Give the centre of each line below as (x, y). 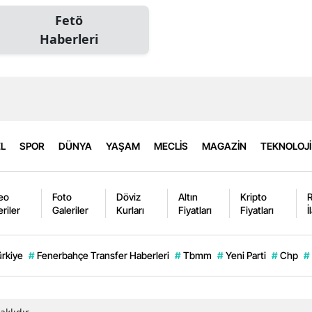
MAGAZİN (224, 146)
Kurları (131, 210)
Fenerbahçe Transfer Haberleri (103, 255)
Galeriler (71, 210)
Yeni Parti (246, 255)
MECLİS (171, 146)
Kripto (253, 196)
